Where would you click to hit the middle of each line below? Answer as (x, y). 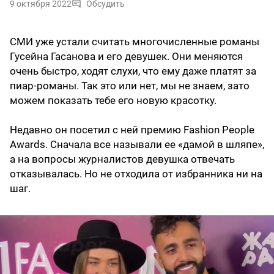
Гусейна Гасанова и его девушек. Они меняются (126, 57)
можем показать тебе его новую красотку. (113, 101)
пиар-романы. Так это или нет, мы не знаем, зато (130, 86)
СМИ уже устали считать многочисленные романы (135, 42)
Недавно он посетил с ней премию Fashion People (132, 130)
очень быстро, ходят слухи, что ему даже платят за (133, 71)
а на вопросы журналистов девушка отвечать (122, 159)
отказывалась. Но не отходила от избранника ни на (136, 174)
